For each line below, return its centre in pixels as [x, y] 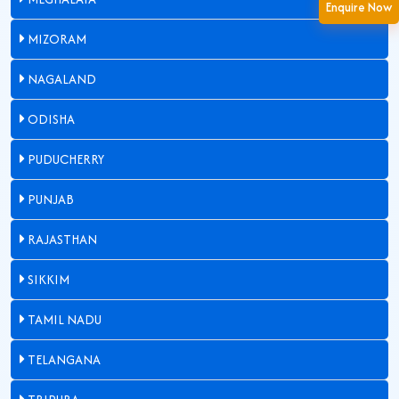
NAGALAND [61, 79]
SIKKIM [47, 279]
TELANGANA [63, 359]
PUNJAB [49, 199]
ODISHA [50, 119]
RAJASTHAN [61, 239]
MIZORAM [56, 39]
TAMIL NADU [63, 319]
